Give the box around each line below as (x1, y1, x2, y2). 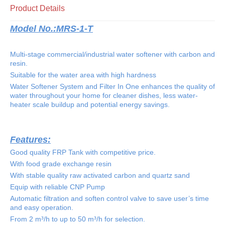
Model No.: (10, 23, 56, 34)
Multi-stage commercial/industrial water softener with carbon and (10, 50, 215, 58)
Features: (10, 134, 51, 145)
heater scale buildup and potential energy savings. (10, 100, 172, 108)
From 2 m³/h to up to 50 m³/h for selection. (10, 214, 145, 223)
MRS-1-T (56, 23, 93, 34)
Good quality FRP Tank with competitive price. (10, 148, 156, 156)
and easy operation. (10, 203, 73, 211)
